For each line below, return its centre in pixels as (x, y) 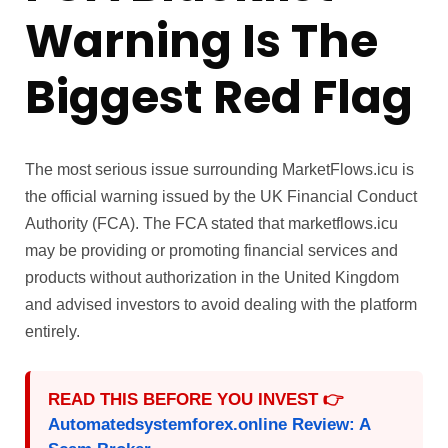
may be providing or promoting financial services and (211, 251)
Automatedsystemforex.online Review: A (209, 425)
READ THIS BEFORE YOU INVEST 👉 (196, 400)
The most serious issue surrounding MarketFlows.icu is (219, 170)
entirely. (52, 332)
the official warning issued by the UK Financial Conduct (221, 197)
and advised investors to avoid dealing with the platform (221, 305)
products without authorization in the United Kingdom (212, 278)
